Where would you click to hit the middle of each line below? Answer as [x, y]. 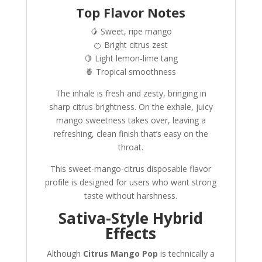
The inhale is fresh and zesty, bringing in [131, 94]
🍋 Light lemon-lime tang [131, 58]
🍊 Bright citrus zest [131, 45]
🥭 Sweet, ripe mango [131, 32]
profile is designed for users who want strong [131, 182]
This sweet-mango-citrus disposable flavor [131, 169]
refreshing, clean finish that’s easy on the [131, 134]
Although [65, 254]
